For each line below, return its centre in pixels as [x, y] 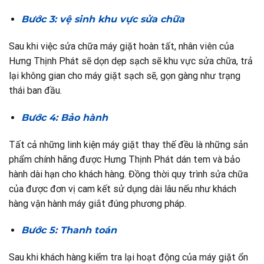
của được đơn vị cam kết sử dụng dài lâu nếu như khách [123, 189]
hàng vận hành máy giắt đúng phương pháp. [98, 203]
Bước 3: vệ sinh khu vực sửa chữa [103, 19]
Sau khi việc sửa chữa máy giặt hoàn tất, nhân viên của [121, 46]
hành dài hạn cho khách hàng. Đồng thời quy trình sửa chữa [128, 174]
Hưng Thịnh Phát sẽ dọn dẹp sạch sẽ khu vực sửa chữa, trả [131, 61]
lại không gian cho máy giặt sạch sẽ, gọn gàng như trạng [125, 75]
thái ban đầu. [35, 90]
